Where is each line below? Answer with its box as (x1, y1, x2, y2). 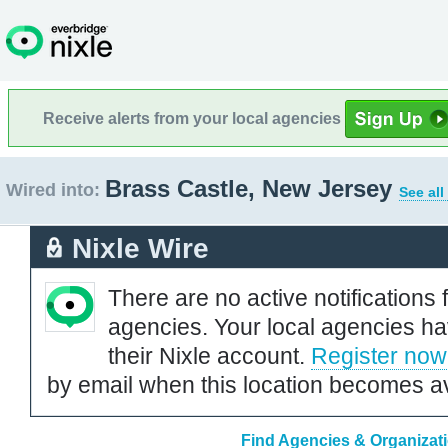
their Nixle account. (108, 342, 311, 369)
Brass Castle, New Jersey (105, 175, 399, 202)
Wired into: (6, 180, 100, 200)
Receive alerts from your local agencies (43, 109, 345, 127)
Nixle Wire (72, 232, 209, 264)
